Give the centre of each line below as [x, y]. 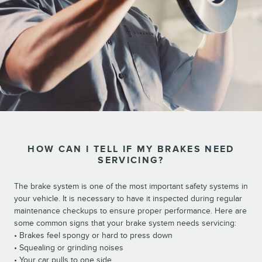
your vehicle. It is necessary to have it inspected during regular [128, 198]
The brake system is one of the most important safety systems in [131, 186]
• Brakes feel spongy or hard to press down [93, 235]
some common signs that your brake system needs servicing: [125, 223]
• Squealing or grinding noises [69, 247]
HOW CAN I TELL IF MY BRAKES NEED [131, 149]
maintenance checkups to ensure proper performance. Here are [130, 211]
